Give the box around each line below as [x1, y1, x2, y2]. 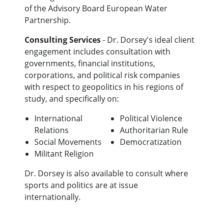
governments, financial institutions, [25, 58, 155, 69]
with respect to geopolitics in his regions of [25, 82, 183, 93]
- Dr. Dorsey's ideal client [101, 34, 194, 46]
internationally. [25, 192, 81, 203]
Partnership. [25, 15, 71, 26]
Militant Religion [34, 148, 94, 160]
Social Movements [34, 137, 102, 148]
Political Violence [120, 113, 182, 124]
